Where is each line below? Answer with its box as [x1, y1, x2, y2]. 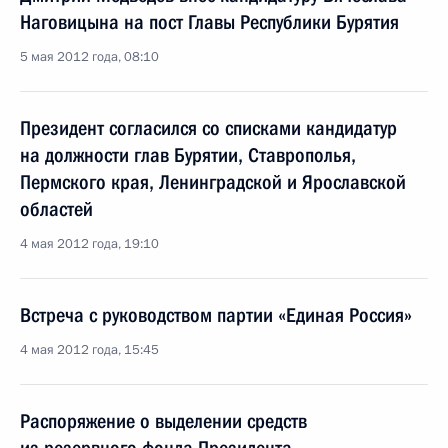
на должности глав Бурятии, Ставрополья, [20, 143, 356, 167]
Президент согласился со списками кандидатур [20, 116, 397, 140]
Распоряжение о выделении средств [20, 409, 307, 433]
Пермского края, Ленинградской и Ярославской [20, 170, 406, 194]
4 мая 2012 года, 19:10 [20, 235, 159, 253]
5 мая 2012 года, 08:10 [20, 48, 159, 66]
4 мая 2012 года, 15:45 [20, 341, 159, 359]
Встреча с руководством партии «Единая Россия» [20, 303, 412, 327]
